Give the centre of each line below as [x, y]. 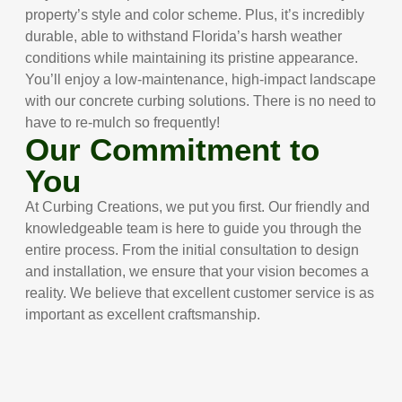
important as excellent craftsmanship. [143, 314]
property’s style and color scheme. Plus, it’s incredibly [195, 14]
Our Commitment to [173, 149]
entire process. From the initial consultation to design [192, 249]
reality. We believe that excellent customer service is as [200, 293]
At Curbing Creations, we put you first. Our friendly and [198, 206]
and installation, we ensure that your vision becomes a [197, 271]
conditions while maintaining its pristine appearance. [192, 57]
